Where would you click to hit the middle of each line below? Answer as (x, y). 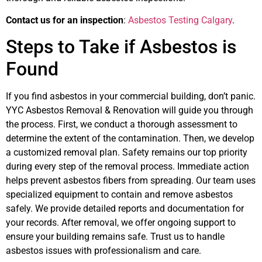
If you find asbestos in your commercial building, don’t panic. (131, 96)
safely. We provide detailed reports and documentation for (125, 209)
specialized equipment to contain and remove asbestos (119, 195)
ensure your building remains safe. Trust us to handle (115, 237)
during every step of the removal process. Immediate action (127, 167)
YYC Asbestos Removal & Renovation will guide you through (130, 111)
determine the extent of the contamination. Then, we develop (130, 139)
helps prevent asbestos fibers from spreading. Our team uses (131, 181)
